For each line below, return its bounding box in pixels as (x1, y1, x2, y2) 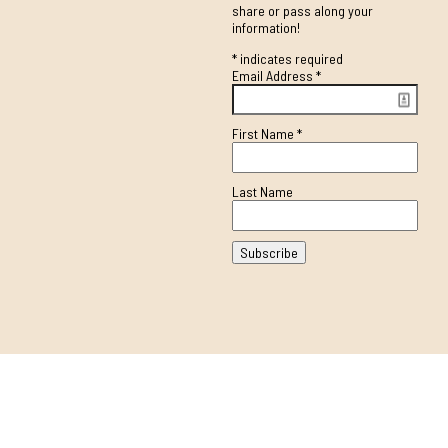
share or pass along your (231, 2, 373, 20)
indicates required (236, 50, 343, 68)
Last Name (231, 183, 293, 201)
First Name (231, 125, 297, 143)
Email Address (231, 67, 316, 85)
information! (231, 19, 300, 37)
